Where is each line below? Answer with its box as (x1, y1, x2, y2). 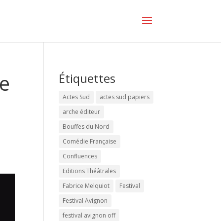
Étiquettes (59, 70, 116, 86)
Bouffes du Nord (63, 122, 110, 131)
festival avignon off (63, 211, 116, 220)
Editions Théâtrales (63, 167, 116, 175)
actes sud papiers (100, 93, 150, 101)
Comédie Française (63, 137, 117, 146)
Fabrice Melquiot (63, 182, 110, 190)
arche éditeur (63, 108, 101, 116)
